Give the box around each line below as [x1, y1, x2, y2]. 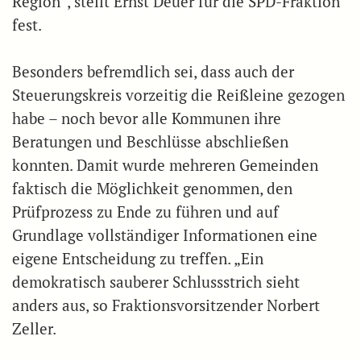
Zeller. [12, 318, 56, 338]
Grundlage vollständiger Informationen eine [12, 225, 317, 245]
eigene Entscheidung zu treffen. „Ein [12, 248, 263, 268]
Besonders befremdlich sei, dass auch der [12, 61, 294, 81]
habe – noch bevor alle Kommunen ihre [12, 108, 281, 128]
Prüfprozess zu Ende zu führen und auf [12, 201, 279, 222]
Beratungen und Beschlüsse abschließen [12, 131, 288, 151]
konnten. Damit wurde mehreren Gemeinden [12, 155, 318, 175]
